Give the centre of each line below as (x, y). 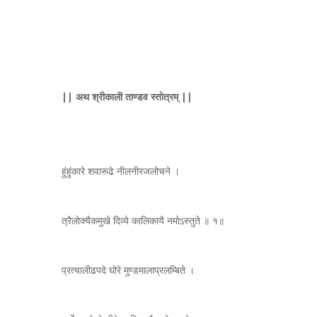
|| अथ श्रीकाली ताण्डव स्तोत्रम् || (127, 96)
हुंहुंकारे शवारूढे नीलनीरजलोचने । (121, 171)
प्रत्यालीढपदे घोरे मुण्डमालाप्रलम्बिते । (128, 270)
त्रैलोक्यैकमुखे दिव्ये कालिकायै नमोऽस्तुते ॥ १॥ (143, 220)
